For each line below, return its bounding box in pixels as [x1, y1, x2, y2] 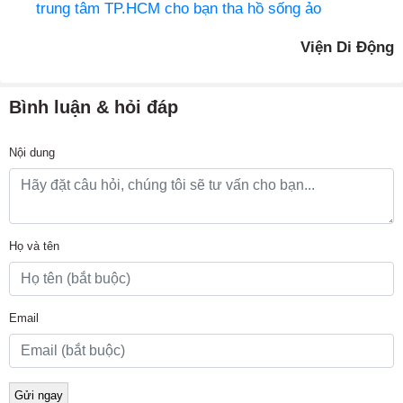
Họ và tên [9, 239, 59, 254]
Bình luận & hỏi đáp [9, 97, 178, 118]
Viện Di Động [300, 39, 394, 57]
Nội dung [9, 146, 55, 160]
